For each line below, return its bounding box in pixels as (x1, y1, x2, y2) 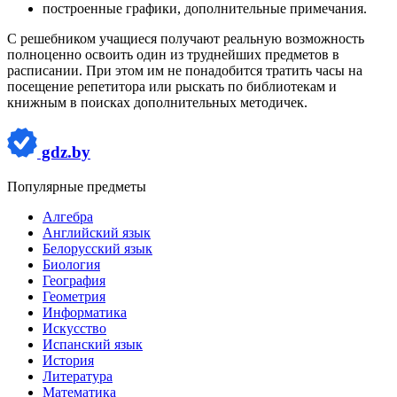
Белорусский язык (43, 240, 152, 256)
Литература (43, 368, 113, 384)
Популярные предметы (7, 178, 146, 194)
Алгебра (43, 208, 93, 224)
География (43, 272, 105, 288)
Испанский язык (43, 336, 143, 352)
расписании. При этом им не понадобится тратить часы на (7, 63, 362, 79)
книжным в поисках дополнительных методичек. (7, 95, 307, 111)
